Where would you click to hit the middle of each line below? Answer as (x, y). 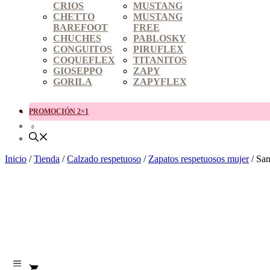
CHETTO (74, 17)
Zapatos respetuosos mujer (199, 159)
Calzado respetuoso (104, 159)
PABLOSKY (159, 39)
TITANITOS (160, 60)
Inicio (16, 159)
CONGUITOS (83, 49)
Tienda (47, 159)
